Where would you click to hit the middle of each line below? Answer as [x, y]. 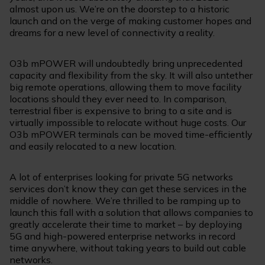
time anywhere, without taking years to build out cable [128, 248]
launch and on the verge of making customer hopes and [130, 21]
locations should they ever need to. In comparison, [118, 99]
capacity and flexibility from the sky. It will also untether [131, 75]
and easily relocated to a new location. [93, 146]
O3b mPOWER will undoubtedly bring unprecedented [126, 64]
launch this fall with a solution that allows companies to [131, 213]
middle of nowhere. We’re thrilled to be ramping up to [125, 201]
